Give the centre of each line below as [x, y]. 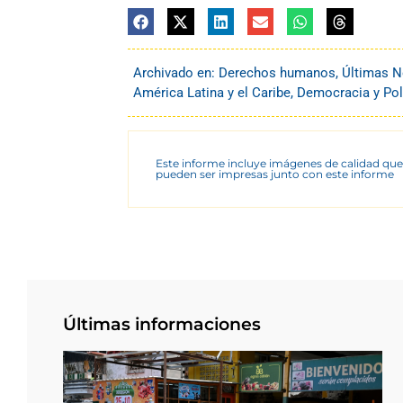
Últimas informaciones [162, 324]
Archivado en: [176, 72]
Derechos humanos [277, 72]
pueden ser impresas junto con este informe [275, 174]
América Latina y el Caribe [212, 92]
